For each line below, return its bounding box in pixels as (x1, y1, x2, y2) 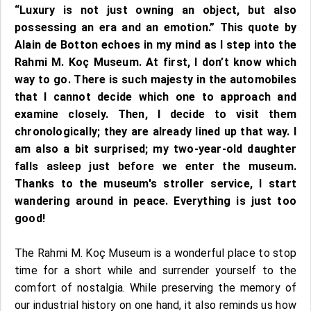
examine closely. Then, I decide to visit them (15, 107, 296, 121)
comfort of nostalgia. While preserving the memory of (15, 280, 296, 294)
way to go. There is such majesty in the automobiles (15, 72, 296, 86)
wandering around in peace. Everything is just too (15, 194, 296, 208)
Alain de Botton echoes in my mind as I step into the (15, 37, 296, 51)
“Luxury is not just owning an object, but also (15, 3, 296, 17)
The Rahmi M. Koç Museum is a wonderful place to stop (15, 246, 296, 260)
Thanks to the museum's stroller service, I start (15, 176, 296, 190)
